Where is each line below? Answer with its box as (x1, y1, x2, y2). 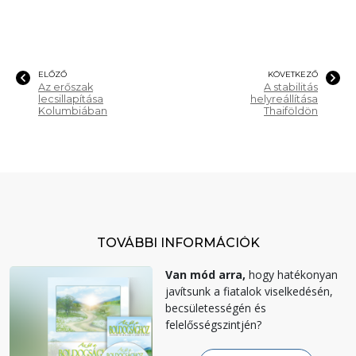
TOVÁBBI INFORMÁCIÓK (96, 234, 260, 250)
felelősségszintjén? (165, 316, 261, 332)
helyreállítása (250, 92, 318, 105)
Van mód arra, (165, 266, 246, 282)
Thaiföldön (264, 104, 318, 117)
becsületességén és (165, 300, 266, 315)
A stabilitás (264, 80, 318, 93)
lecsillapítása (38, 92, 103, 105)
